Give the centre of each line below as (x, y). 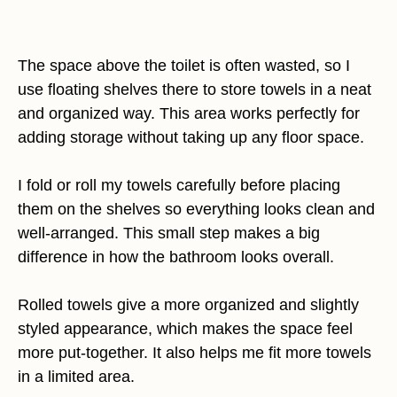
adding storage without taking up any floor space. (191, 137)
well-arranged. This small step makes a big (169, 233)
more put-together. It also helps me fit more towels (195, 352)
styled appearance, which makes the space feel (185, 328)
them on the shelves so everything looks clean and (196, 209)
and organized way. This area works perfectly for (189, 113)
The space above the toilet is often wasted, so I (184, 65)
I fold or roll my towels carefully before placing (179, 185)
